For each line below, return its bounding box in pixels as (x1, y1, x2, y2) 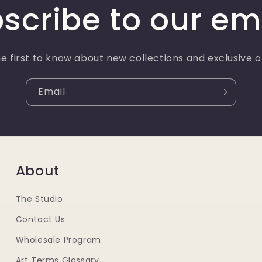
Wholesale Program (15, 234, 101, 246)
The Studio (15, 193, 63, 205)
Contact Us (15, 213, 65, 225)
